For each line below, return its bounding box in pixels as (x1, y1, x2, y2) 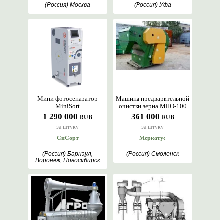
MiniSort (55, 102, 80, 110)
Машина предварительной (116, 95, 189, 102)
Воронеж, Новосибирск (35, 157, 100, 164)
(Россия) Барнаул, (42, 150, 93, 157)
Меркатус (139, 135, 165, 141)
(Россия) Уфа (134, 1, 171, 8)
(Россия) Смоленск (126, 150, 179, 157)
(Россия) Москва (45, 1, 90, 8)
